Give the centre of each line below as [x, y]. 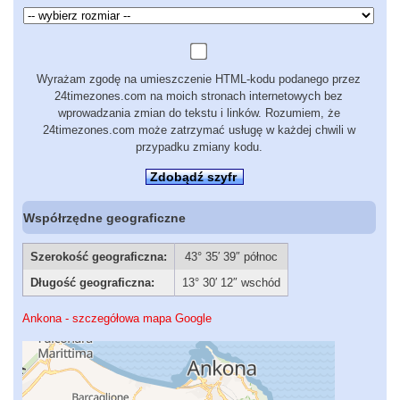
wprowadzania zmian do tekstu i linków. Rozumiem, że [199, 113]
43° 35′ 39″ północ [231, 256]
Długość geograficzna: [92, 282]
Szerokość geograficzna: [98, 256]
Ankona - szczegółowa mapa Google [117, 319]
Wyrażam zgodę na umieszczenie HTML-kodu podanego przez [199, 79]
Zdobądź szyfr [194, 177]
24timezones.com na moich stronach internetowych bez [199, 96]
